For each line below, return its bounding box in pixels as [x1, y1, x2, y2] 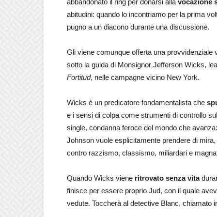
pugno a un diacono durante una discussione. [67, 23, 209, 31]
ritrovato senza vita [135, 174, 200, 182]
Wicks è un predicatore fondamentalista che [67, 98, 207, 107]
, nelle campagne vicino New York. [91, 73, 200, 81]
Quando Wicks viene [67, 174, 135, 182]
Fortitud [67, 73, 91, 81]
